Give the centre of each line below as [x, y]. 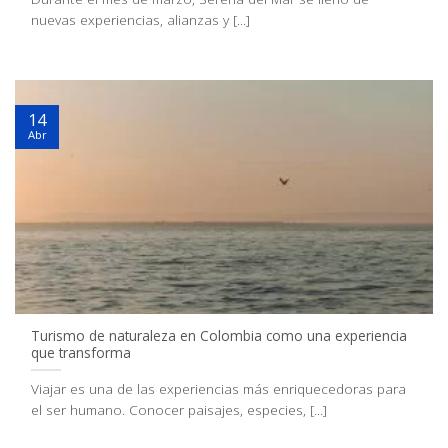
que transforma [81, 352]
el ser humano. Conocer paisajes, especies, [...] [179, 409]
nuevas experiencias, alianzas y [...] [141, 19]
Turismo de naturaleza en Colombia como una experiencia [219, 335]
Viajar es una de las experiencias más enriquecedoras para [219, 388]
